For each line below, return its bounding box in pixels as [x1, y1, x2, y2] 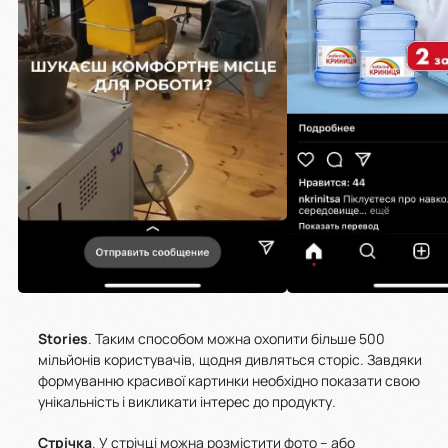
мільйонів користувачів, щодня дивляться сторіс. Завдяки [38, 349, 422, 369]
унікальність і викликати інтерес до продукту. [38, 391, 339, 411]
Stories [38, 328, 88, 348]
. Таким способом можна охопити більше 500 [88, 328, 385, 348]
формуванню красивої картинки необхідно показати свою [38, 370, 420, 390]
